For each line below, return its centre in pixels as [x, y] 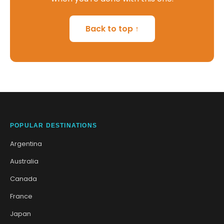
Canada [23, 178]
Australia [24, 161]
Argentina [26, 143]
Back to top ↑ [112, 28]
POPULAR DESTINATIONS [53, 125]
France [21, 196]
